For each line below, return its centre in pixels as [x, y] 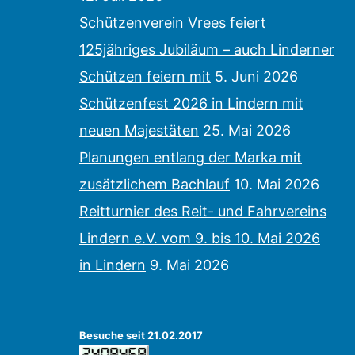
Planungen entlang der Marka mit [191, 158]
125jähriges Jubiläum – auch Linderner [207, 50]
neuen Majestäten [139, 131]
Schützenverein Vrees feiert [173, 23]
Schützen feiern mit [145, 77]
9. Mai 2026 [189, 265]
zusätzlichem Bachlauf [155, 185]
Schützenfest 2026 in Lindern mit [191, 104]
